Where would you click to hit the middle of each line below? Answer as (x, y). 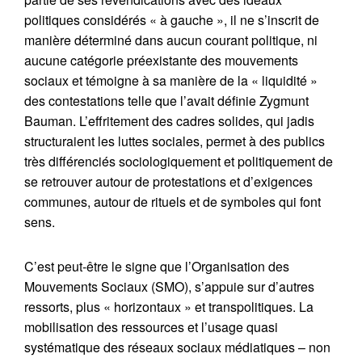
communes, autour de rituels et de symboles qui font (173, 202)
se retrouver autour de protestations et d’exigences (168, 181)
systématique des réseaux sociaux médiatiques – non (177, 347)
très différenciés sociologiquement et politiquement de (179, 161)
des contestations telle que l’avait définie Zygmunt (166, 101)
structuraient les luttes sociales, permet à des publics (175, 141)
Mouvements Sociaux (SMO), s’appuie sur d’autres (169, 286)
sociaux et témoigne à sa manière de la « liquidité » (171, 80)
